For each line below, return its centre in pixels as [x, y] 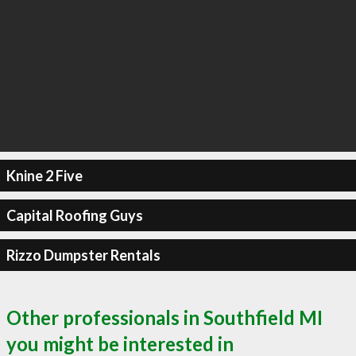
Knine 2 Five [44, 175]
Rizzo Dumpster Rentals [83, 255]
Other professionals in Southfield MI [164, 317]
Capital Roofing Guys [74, 215]
